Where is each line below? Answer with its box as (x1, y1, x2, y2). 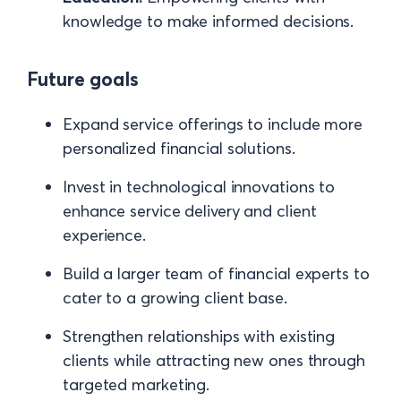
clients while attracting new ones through (63, 349, 365, 371)
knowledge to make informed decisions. (63, 11, 354, 31)
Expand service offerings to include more (63, 113, 363, 134)
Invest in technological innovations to (63, 175, 336, 197)
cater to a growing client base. (63, 286, 287, 308)
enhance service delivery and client (63, 200, 317, 221)
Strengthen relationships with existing (63, 325, 336, 346)
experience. (63, 224, 146, 245)
